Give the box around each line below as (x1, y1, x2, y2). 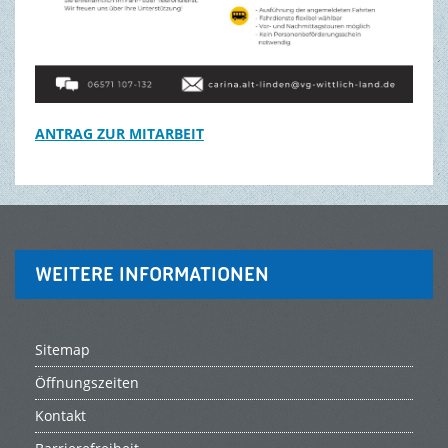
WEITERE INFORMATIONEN (34, 262, 269, 287)
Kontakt (34, 406, 86, 426)
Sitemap (34, 340, 90, 360)
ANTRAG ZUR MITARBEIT (34, 124, 204, 144)
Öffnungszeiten (34, 373, 139, 393)
